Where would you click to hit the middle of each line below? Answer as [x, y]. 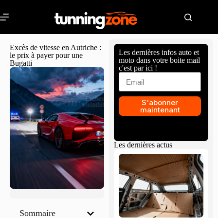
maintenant [160, 110]
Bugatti [21, 63]
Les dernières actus [143, 145]
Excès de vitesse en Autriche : [55, 47]
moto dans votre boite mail [159, 60]
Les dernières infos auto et [159, 52]
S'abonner [160, 102]
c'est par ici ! [138, 68]
